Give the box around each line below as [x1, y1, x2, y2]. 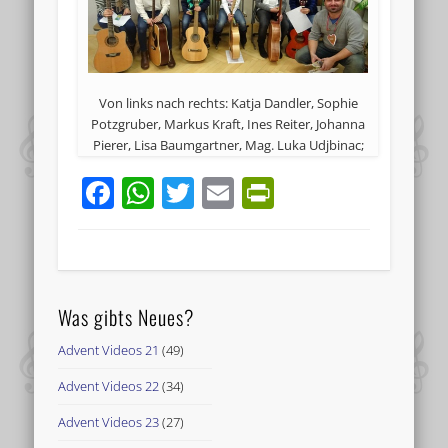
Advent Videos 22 [58, 376, 160, 395]
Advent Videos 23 [58, 412, 160, 431]
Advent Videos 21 [58, 340, 160, 359]
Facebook [114, 170, 258, 214]
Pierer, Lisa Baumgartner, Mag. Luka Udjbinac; [92, 135, 364, 154]
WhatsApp [154, 170, 309, 214]
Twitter [194, 170, 299, 214]
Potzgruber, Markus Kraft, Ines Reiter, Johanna [91, 114, 366, 133]
